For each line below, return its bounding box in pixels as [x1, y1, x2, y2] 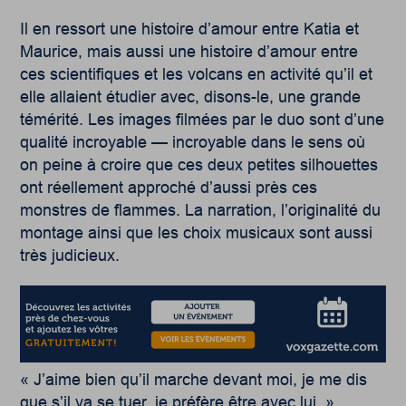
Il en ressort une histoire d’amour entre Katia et [20, 19, 360, 38]
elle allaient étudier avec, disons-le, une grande [20, 87, 362, 106]
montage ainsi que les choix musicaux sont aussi [20, 223, 373, 242]
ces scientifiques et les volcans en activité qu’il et [20, 64, 373, 83]
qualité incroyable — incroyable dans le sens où [20, 132, 366, 151]
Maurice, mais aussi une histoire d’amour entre [20, 42, 359, 61]
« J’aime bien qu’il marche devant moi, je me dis [20, 371, 368, 390]
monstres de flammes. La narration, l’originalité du [20, 200, 382, 219]
